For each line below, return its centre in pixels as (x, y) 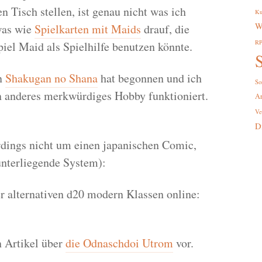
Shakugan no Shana (51, 78)
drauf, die (165, 29)
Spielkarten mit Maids (87, 29)
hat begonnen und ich (149, 78)
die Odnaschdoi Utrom (119, 243)
